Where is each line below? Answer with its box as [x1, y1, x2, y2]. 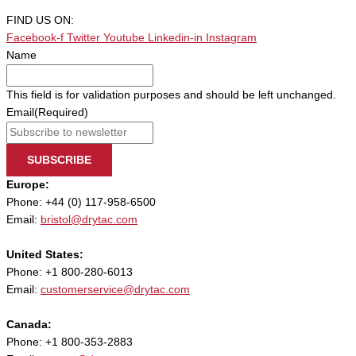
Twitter [67, 32, 100, 44]
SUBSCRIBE [27, 154, 91, 167]
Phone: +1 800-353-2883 [6, 336, 133, 349]
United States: [6, 249, 83, 261]
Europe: [6, 179, 49, 192]
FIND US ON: [6, 14, 74, 27]
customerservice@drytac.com [41, 284, 190, 296]
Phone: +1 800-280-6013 [6, 266, 133, 279]
